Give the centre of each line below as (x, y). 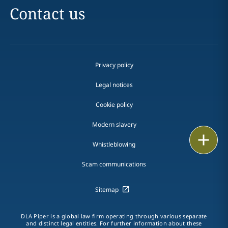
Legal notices (114, 85)
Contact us (47, 13)
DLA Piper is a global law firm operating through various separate (114, 216)
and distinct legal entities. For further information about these (114, 223)
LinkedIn (175, 206)
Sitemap (107, 190)
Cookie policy (114, 105)
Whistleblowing (114, 144)
